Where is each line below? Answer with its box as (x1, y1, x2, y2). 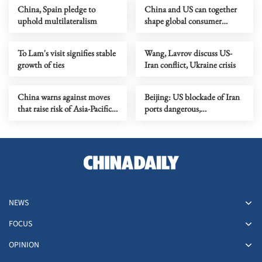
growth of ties (18, 58, 64, 70)
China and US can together (144, 3, 237, 15)
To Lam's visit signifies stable (18, 47, 116, 58)
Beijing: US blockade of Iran (144, 91, 240, 102)
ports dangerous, (144, 102, 201, 114)
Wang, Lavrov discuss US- (144, 47, 232, 58)
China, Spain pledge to (18, 3, 95, 15)
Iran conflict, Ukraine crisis (144, 58, 236, 70)
